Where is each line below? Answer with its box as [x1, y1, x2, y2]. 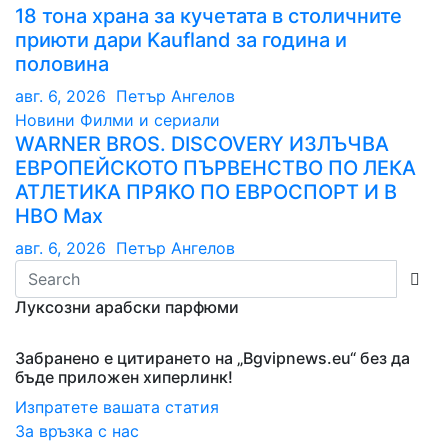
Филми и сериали [80, 109, 220, 130]
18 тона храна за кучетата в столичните [15, 3, 402, 28]
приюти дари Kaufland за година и [15, 27, 347, 52]
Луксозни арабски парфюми [15, 296, 239, 317]
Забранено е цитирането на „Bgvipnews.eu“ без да [15, 347, 410, 368]
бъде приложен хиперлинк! [15, 366, 233, 387]
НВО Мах [15, 203, 103, 228]
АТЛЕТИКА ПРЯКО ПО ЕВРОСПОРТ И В [15, 179, 397, 204]
